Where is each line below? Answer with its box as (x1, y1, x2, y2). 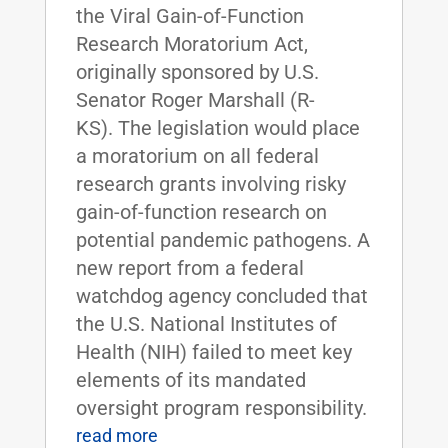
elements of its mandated (75, 367, 306, 392)
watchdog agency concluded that (75, 283, 368, 308)
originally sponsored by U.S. (75, 59, 319, 84)
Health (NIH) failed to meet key (75, 339, 352, 364)
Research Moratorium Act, (75, 31, 308, 56)
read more (75, 424, 158, 446)
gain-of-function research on (75, 199, 327, 224)
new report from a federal (75, 255, 304, 280)
